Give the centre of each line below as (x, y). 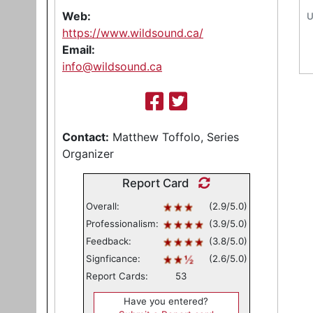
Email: (79, 50)
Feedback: (108, 241)
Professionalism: (122, 224)
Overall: (102, 206)
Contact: (86, 137)
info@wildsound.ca (112, 66)
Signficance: (113, 259)
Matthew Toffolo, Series (174, 137)
